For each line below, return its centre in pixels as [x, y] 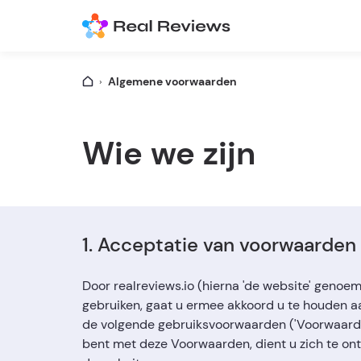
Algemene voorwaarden [172, 81]
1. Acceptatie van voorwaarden [219, 245]
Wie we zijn [169, 153]
